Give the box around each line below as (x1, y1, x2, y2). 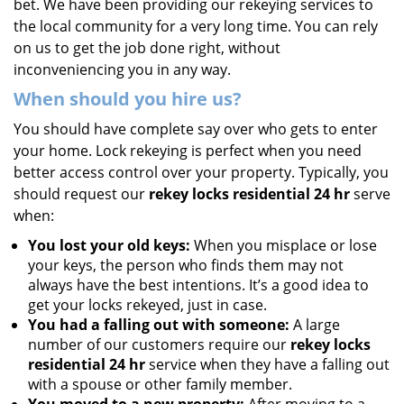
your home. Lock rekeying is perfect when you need (14, 141, 362, 161)
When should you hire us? (14, 87, 242, 111)
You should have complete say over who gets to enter (14, 119, 378, 139)
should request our (14, 184, 149, 204)
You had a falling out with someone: (28, 315, 289, 335)
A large (289, 315, 340, 335)
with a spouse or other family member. (28, 374, 292, 394)
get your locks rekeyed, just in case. (28, 295, 267, 315)
